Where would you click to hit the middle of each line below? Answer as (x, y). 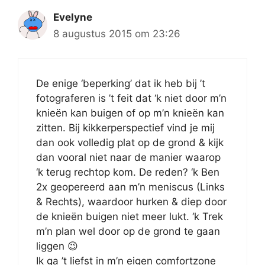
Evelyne (73, 17)
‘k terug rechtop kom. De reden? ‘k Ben (128, 172)
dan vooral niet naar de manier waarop (128, 157)
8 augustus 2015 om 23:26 (117, 34)
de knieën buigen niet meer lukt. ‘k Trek (130, 216)
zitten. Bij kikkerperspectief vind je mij (125, 127)
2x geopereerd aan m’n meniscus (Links (130, 187)
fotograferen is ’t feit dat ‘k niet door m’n (131, 98)
